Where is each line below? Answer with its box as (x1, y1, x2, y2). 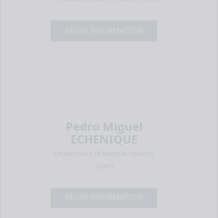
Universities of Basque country (54, 148, 154, 158)
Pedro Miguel (65, 118, 143, 134)
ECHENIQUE (70, 130, 138, 147)
